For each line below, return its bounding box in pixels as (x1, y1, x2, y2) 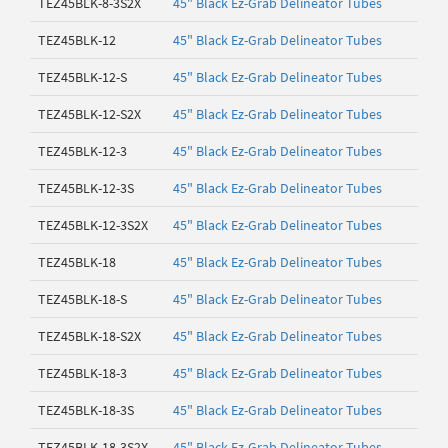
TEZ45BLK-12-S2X (38, 105, 141, 123)
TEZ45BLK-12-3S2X (38, 216, 148, 234)
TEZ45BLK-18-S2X (38, 327, 141, 345)
